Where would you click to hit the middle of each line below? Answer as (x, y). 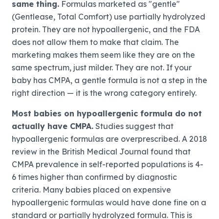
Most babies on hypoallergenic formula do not (107, 114)
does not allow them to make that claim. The (95, 42)
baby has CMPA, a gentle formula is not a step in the (109, 80)
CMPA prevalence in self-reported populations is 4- (108, 164)
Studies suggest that (133, 126)
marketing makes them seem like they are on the (103, 55)
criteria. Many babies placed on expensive (91, 190)
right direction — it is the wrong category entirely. (104, 93)
